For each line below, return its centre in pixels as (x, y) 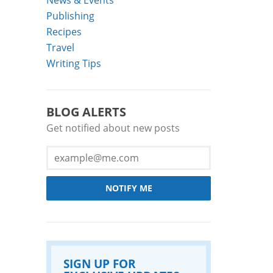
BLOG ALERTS (86, 112)
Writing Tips (74, 63)
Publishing (70, 16)
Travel (60, 48)
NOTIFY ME (129, 188)
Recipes (64, 32)
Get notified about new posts (113, 128)
